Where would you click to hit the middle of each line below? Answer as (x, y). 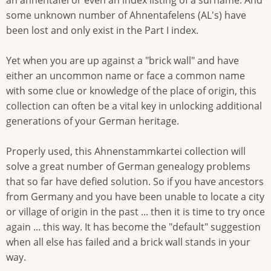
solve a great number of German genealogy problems (128, 167)
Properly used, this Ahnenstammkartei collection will (126, 152)
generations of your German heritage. (93, 121)
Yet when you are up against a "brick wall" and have (122, 61)
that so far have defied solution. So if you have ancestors (135, 182)
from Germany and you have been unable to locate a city (135, 197)
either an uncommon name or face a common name (126, 76)
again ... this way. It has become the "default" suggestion (133, 227)
